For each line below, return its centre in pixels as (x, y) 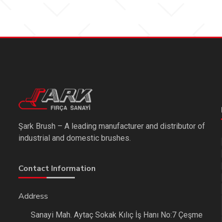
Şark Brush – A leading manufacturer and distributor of (111, 126)
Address (33, 196)
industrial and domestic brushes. (74, 138)
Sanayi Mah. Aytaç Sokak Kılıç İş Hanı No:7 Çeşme (116, 215)
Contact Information (57, 168)
